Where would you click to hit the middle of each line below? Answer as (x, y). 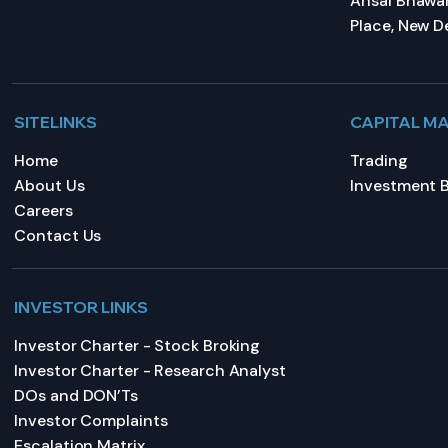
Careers (43, 210)
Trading (379, 160)
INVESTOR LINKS (81, 307)
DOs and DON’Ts (76, 395)
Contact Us (58, 235)
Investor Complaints (91, 420)
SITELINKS (56, 122)
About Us (49, 185)
